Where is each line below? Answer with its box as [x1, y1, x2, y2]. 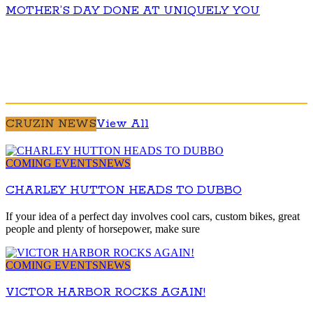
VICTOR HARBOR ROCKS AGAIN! [6, 285, 205, 300]
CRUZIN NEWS [6, 117, 96, 132]
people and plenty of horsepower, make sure [6, 223, 200, 235]
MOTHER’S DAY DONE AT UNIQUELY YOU [6, 3, 260, 18]
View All [96, 117, 149, 132]
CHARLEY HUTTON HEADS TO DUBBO [6, 182, 242, 198]
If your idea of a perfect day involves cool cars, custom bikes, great [6, 210, 300, 223]
